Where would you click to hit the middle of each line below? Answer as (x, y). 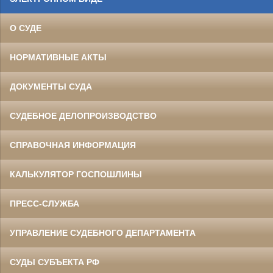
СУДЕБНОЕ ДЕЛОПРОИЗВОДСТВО (83, 115)
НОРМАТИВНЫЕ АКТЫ (58, 57)
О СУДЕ (26, 28)
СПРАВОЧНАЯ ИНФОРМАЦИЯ (73, 145)
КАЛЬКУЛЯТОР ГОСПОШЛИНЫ (76, 174)
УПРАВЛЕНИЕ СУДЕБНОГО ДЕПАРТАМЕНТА (103, 232)
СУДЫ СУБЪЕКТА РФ (55, 262)
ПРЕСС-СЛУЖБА (44, 203)
